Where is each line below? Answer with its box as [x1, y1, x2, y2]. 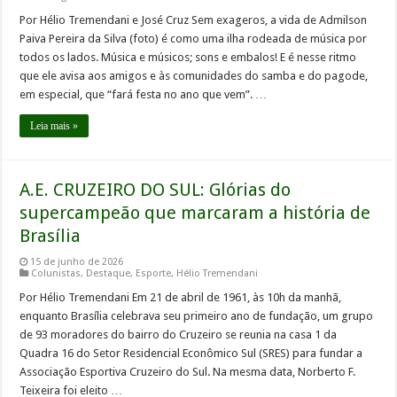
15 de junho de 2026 [30, 256, 124, 269]
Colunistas [31, 268, 82, 280]
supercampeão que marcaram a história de [19, 202, 371, 224]
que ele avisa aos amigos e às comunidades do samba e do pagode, [19, 69, 369, 83]
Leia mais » [30, 120, 79, 133]
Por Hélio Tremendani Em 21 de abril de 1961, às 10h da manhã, [19, 291, 342, 305]
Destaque [86, 268, 131, 280]
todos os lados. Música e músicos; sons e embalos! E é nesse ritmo [19, 51, 357, 65]
